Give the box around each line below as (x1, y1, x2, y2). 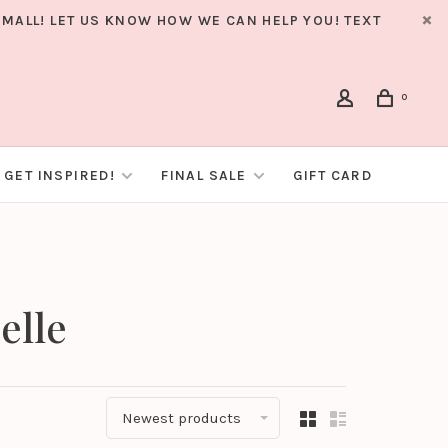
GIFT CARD (292, 167, 373, 185)
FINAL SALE (161, 167, 251, 185)
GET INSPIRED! (3, 167, 116, 185)
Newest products (122, 409, 241, 428)
